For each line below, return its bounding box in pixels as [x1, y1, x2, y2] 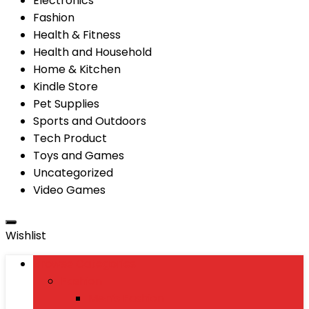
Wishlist [6, 228, 46, 243]
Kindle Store [33, 79, 98, 94]
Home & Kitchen [33, 61, 121, 77]
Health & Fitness [33, 27, 121, 43]
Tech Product [33, 130, 107, 146]
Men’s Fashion [88, 290, 164, 306]
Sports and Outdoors [33, 113, 146, 129]
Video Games [33, 182, 106, 198]
